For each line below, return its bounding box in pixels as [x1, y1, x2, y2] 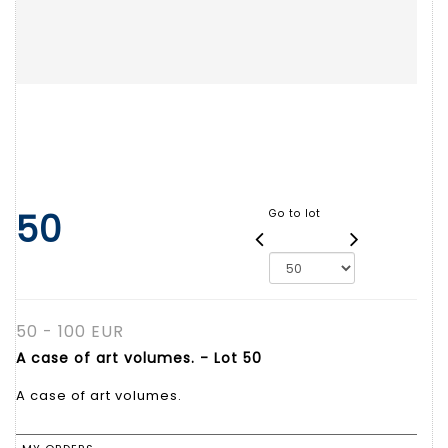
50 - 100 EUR [16, 319, 124, 343]
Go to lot [268, 205, 321, 221]
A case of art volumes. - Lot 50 [16, 347, 262, 368]
